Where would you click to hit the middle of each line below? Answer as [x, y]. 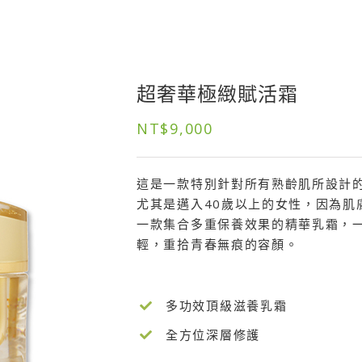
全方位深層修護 [213, 334]
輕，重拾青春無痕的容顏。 [218, 244]
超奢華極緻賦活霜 [217, 94]
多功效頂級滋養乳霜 [227, 305]
